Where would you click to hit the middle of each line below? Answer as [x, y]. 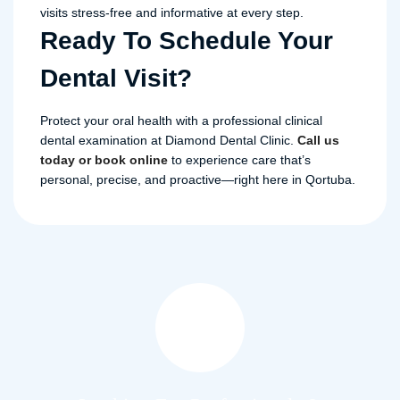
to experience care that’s [239, 160]
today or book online [104, 160]
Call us [318, 140]
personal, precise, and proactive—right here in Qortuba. [198, 179]
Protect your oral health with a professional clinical [181, 121]
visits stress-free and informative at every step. [172, 12]
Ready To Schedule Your [187, 41]
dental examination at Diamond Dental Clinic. [169, 140]
